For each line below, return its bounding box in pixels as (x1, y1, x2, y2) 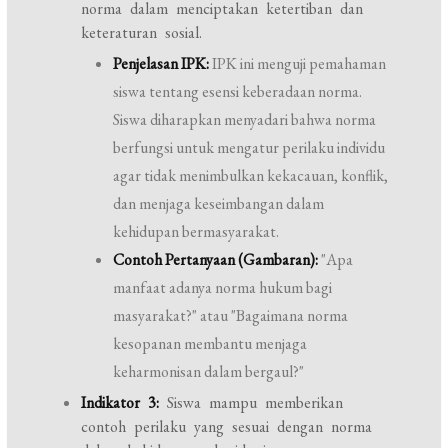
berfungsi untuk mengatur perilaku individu (113, 137, 386, 158)
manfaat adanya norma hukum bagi (113, 277, 333, 298)
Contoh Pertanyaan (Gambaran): (113, 249, 319, 270)
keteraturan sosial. (81, 22, 203, 43)
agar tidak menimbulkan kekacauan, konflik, (113, 165, 389, 186)
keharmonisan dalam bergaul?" (113, 361, 305, 382)
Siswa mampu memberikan (159, 392, 344, 413)
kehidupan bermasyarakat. (113, 221, 280, 242)
